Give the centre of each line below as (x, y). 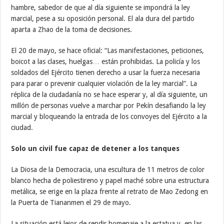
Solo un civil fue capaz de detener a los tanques (95, 148)
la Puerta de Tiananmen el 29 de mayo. (71, 202)
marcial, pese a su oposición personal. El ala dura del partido (103, 18)
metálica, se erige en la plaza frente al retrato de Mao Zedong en (110, 191)
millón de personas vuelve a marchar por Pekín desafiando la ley (109, 105)
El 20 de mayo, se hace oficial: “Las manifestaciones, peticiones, (108, 50)
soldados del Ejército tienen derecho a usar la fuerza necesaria (106, 72)
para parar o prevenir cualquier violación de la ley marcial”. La (104, 83)
